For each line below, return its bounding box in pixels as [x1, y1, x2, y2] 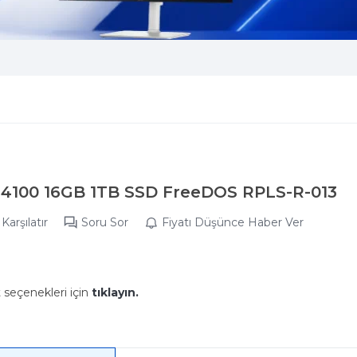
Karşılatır [2, 214, 48, 229]
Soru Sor [81, 214, 128, 229]
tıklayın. [92, 285, 139, 300]
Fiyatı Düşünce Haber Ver [162, 214, 304, 229]
